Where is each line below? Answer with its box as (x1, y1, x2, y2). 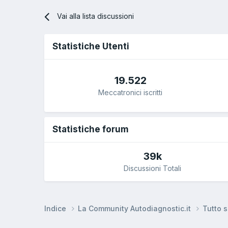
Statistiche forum (52, 124, 129, 135)
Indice (44, 204, 68, 213)
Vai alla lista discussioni (57, 12, 134, 21)
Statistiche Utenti (52, 41, 129, 52)
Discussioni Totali (124, 164, 182, 173)
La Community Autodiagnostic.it (78, 204, 193, 213)
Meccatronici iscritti (98, 88, 162, 97)
